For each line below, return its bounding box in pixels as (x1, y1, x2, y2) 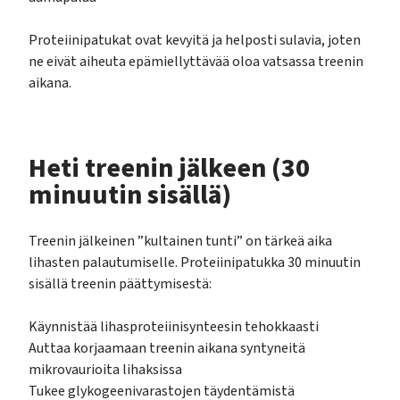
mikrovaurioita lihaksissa (29, 359, 182, 379)
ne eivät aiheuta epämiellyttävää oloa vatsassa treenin (29, 52, 363, 72)
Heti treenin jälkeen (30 (29, 148, 310, 187)
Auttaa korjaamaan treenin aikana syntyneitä (29, 337, 305, 358)
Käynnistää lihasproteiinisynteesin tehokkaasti (29, 316, 319, 337)
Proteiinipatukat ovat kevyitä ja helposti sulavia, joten (29, 30, 361, 51)
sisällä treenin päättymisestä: (29, 273, 212, 294)
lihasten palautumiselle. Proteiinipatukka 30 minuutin (29, 252, 361, 272)
